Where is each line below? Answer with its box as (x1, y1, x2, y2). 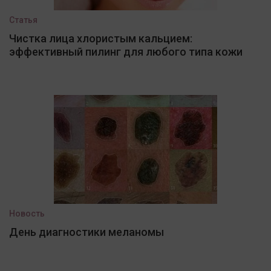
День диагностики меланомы (9, 226, 164, 239)
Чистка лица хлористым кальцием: (9, 32, 192, 45)
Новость (9, 209, 45, 219)
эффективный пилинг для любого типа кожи (9, 45, 243, 59)
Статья (9, 15, 38, 25)
